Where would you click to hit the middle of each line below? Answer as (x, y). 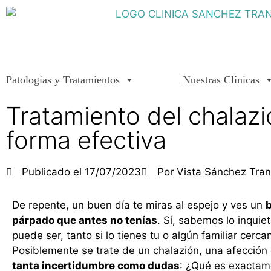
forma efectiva (86, 140)
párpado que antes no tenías (85, 220)
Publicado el (52, 172)
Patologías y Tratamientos (63, 80)
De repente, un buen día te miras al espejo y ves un (139, 205)
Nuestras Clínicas (221, 80)
